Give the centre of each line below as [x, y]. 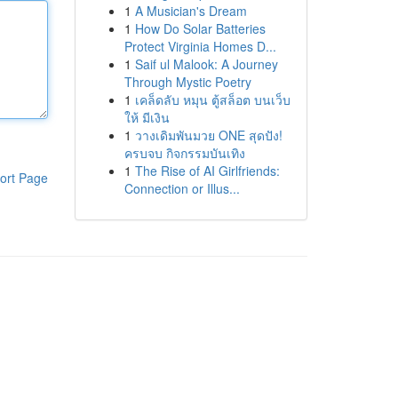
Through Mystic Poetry [187, 82]
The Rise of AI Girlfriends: [207, 171]
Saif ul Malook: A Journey [206, 64]
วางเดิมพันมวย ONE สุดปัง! [208, 135]
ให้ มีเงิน [147, 117]
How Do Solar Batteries [200, 28]
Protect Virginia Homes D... [200, 46]
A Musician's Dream [191, 11]
